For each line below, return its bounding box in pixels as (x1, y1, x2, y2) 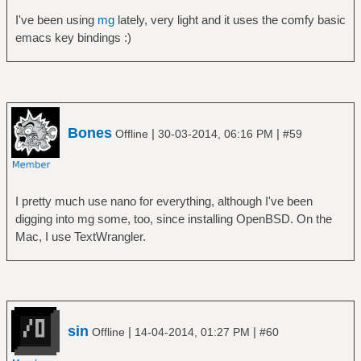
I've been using (15, 13, 98, 27)
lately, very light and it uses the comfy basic (114, 13, 346, 27)
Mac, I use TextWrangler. (15, 229, 146, 243)
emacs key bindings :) (15, 31, 131, 45)
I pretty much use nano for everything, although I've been (15, 193, 313, 208)
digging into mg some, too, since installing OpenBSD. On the (15, 211, 332, 226)
